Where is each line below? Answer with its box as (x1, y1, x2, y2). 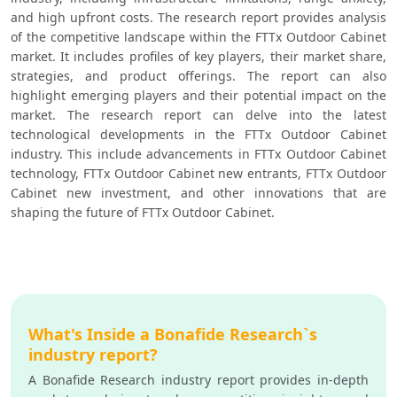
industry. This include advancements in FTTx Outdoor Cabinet (11, 145, 386, 163)
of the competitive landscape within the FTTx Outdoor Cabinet (11, 28, 386, 46)
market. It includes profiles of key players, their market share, (11, 48, 386, 66)
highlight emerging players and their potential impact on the (11, 87, 386, 105)
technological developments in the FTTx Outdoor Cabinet (11, 126, 386, 144)
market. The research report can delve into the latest (11, 106, 386, 124)
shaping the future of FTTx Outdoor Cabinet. (11, 204, 275, 222)
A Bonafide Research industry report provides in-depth (28, 371, 369, 389)
